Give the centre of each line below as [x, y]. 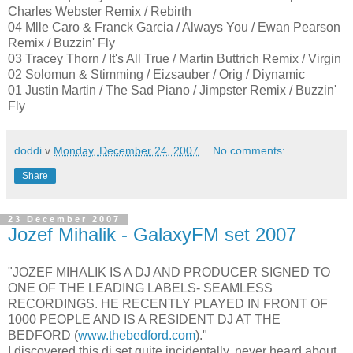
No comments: [249, 151]
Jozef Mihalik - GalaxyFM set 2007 [152, 235]
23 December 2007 [64, 219]
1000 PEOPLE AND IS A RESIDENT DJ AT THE [144, 320]
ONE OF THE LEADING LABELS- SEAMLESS [140, 288]
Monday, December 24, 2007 [126, 151]
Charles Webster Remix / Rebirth [100, 12]
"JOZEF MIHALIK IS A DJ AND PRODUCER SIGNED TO [169, 272]
